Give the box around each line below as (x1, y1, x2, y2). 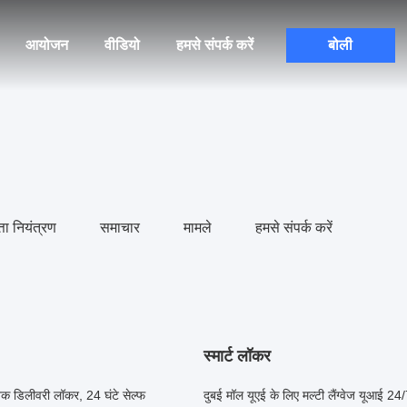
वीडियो (104, 37, 140, 53)
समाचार (100, 220, 140, 235)
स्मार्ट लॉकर (203, 347, 271, 365)
